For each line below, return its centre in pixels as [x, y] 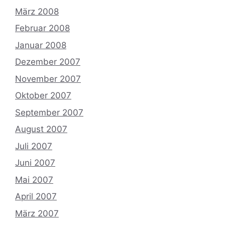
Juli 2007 [34, 146]
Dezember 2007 [48, 62]
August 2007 [41, 129]
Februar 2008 [42, 28]
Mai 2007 [34, 180]
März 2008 [37, 11]
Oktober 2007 [43, 96]
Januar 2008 [41, 45]
